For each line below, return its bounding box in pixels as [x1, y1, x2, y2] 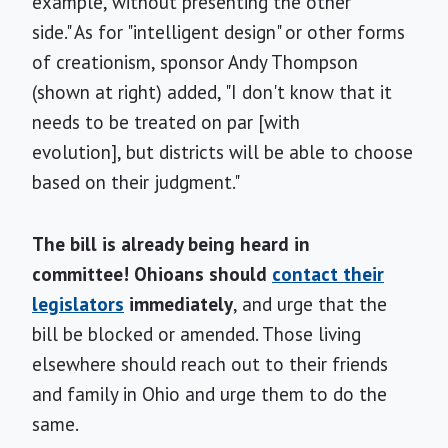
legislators [32, 292, 124, 316]
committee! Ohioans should [32, 262, 272, 286]
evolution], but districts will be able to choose [32, 140, 413, 164]
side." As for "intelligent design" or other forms [32, 20, 405, 44]
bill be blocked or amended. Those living [32, 322, 361, 346]
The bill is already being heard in [32, 232, 310, 256]
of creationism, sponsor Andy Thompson [32, 50, 358, 74]
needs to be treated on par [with [32, 110, 300, 134]
